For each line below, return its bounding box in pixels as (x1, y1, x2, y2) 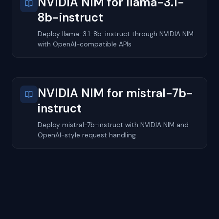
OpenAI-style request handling (38, 131, 136, 139)
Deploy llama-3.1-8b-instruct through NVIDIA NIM (38, 29, 194, 38)
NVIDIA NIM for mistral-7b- (38, 85, 194, 101)
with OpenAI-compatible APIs (38, 40, 131, 48)
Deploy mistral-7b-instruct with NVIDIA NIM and (38, 120, 189, 129)
